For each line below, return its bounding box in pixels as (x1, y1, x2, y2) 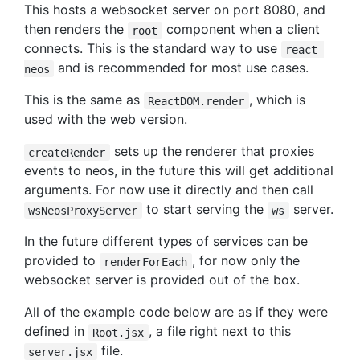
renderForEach (104, 255, 188, 268)
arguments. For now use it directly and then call (24, 182, 313, 198)
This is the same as (24, 92, 144, 108)
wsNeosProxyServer (28, 203, 138, 217)
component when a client (162, 21, 320, 38)
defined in (24, 323, 88, 340)
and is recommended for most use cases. (54, 59, 309, 76)
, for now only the (191, 252, 300, 269)
